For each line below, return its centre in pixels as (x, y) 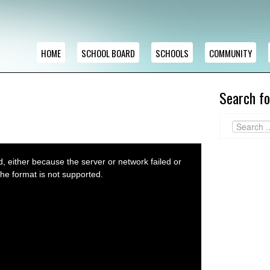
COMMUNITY (231, 53)
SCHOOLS (172, 53)
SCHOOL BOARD (108, 53)
